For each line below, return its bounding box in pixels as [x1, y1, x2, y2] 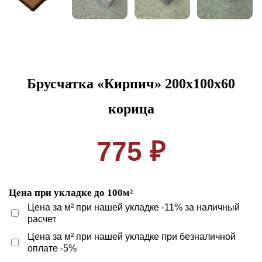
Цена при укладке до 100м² [9, 187, 133, 198]
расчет [27, 214, 56, 224]
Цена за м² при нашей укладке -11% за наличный [27, 202, 240, 212]
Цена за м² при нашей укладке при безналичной [27, 232, 236, 242]
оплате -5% [27, 243, 77, 253]
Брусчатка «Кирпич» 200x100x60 [27, 76, 235, 91]
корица [108, 101, 154, 116]
